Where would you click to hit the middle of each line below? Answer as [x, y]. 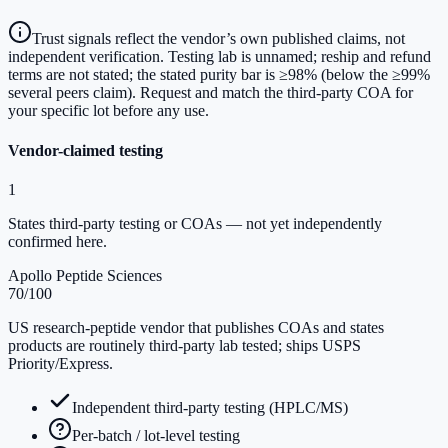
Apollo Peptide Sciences [85, 275]
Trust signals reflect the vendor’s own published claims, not [218, 39]
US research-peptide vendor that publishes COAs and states [196, 327]
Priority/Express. [60, 363]
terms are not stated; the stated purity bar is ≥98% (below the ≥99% [219, 75]
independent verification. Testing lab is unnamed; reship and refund [219, 57]
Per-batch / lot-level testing [156, 435]
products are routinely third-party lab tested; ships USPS [184, 345]
